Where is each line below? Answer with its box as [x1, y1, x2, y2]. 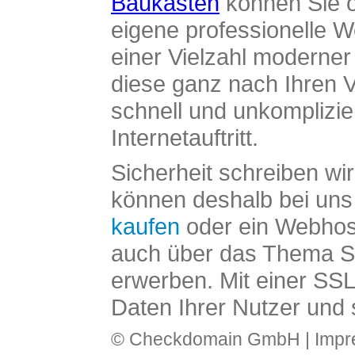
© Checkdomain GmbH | [111, 329, 315, 349]
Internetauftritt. [111, 124, 258, 151]
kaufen [111, 213, 180, 239]
